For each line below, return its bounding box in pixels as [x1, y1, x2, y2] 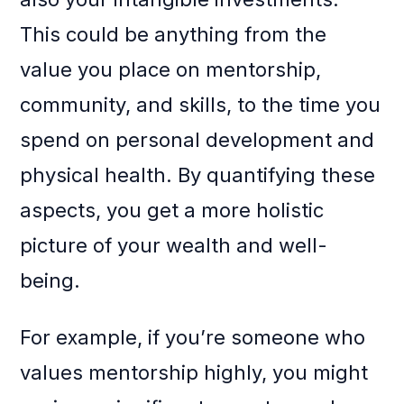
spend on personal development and [20, 128, 375, 152]
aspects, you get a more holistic [20, 198, 325, 223]
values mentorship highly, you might [20, 361, 369, 385]
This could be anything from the [20, 23, 327, 47]
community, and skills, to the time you [20, 93, 381, 117]
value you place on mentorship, [20, 58, 322, 82]
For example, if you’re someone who [20, 326, 366, 350]
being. [20, 269, 81, 293]
